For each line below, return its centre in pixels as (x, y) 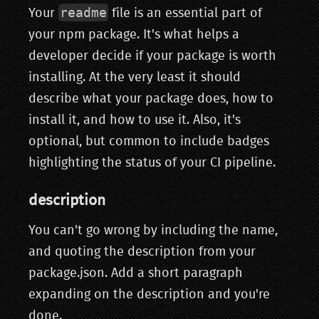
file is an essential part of (185, 14)
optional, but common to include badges (149, 142)
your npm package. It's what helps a (134, 35)
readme (83, 13)
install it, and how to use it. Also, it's (135, 121)
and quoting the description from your (142, 252)
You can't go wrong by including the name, (153, 231)
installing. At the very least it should (135, 78)
